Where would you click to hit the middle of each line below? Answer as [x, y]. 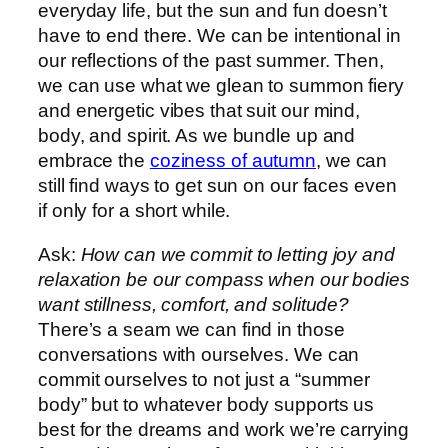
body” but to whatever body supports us [206, 404]
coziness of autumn [233, 161]
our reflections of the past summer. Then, [211, 61]
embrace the [94, 161]
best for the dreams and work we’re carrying [223, 429]
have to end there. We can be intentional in [219, 36]
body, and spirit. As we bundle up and [197, 136]
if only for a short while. [137, 211]
